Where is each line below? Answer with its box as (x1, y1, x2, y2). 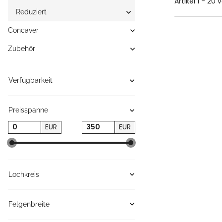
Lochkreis (8, 170, 39, 178)
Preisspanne (8, 106, 48, 114)
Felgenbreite (8, 200, 50, 208)
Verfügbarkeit (8, 76, 53, 84)
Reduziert (16, 8, 47, 16)
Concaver (8, 26, 39, 34)
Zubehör (8, 45, 35, 53)
